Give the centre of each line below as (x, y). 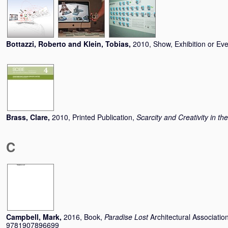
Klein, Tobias (106, 44)
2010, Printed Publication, (94, 117)
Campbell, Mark (33, 217)
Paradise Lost (126, 217)
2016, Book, (84, 217)
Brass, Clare (27, 117)
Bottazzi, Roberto (36, 44)
